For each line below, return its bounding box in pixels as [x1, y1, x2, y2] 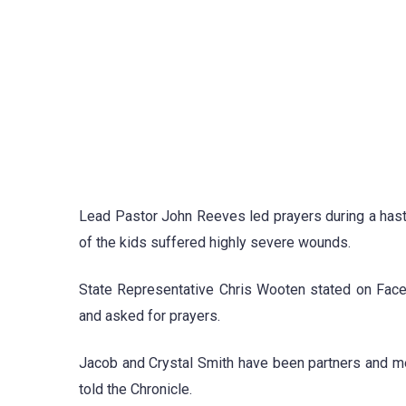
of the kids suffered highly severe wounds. [79, 233, 351, 251]
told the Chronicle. [79, 381, 192, 398]
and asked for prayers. [79, 306, 220, 324]
